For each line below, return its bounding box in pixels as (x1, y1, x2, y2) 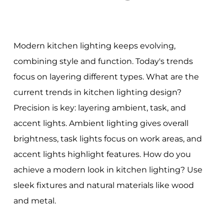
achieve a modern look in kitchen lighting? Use (13, 164, 202, 174)
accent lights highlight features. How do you (13, 149, 191, 159)
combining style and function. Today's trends (13, 56, 193, 66)
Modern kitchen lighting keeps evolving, (13, 40, 175, 50)
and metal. (13, 195, 56, 205)
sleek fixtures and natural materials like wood (13, 180, 194, 190)
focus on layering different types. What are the (13, 71, 199, 81)
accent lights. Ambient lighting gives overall (13, 118, 188, 128)
